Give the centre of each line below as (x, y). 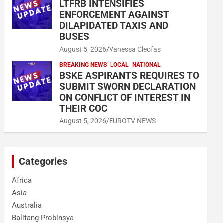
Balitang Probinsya (43, 218)
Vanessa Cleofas (135, 49)
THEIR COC (83, 108)
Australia (27, 205)
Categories (43, 161)
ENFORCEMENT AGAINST (114, 15)
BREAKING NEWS (83, 65)
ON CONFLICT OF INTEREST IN (125, 97)
